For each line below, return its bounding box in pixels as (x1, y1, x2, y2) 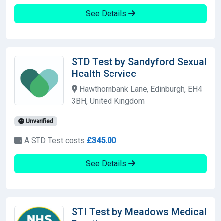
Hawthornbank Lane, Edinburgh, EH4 (77, 84, 202, 94)
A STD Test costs (22, 135, 85, 145)
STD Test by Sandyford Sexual (72, 55, 207, 68)
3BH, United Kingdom (72, 96, 145, 106)
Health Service (72, 67, 136, 79)
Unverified (24, 117, 53, 125)
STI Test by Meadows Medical (72, 205, 207, 218)
